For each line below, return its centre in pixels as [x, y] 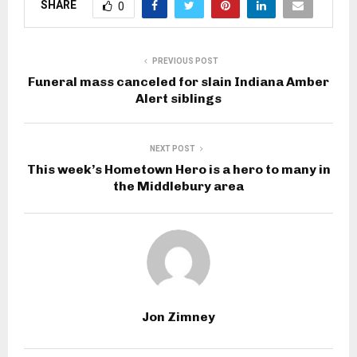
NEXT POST [172, 149]
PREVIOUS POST [185, 61]
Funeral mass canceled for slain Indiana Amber [178, 82]
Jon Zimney [178, 317]
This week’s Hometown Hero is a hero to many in [178, 170]
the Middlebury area [178, 186]
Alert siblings [178, 99]
